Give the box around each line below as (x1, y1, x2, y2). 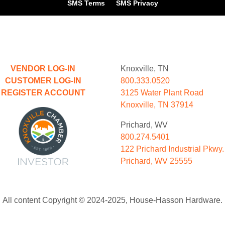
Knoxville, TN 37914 (121, 100, 194, 109)
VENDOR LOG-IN (11, 64, 76, 73)
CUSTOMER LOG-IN (5, 76, 81, 85)
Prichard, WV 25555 (121, 156, 193, 165)
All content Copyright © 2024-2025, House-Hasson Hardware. (3, 195, 222, 204)
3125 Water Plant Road (121, 88, 204, 97)
